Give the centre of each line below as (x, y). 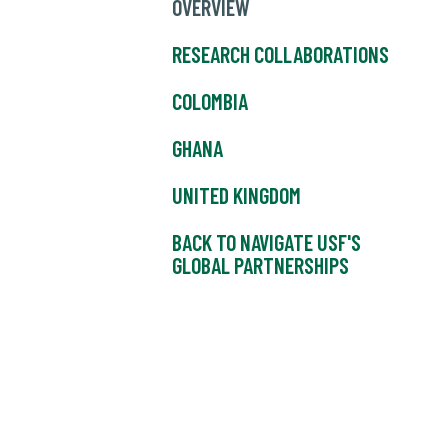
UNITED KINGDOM (236, 195)
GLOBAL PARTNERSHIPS (260, 265)
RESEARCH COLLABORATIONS (280, 54)
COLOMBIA (210, 101)
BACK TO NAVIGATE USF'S (266, 242)
